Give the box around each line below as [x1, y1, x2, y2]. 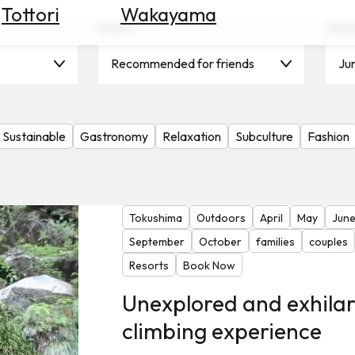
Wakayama [120, 2, 216, 26]
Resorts [128, 258, 169, 273]
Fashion [307, 128, 349, 144]
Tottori [2, 2, 59, 26]
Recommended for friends [111, 55, 255, 72]
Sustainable [2, 128, 66, 144]
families [255, 235, 295, 250]
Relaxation [162, 128, 221, 144]
